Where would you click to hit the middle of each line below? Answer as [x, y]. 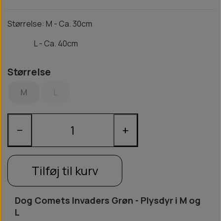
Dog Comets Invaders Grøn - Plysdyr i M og [108, 201]
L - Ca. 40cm [43, 44]
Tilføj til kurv [65, 171]
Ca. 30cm [75, 24]
